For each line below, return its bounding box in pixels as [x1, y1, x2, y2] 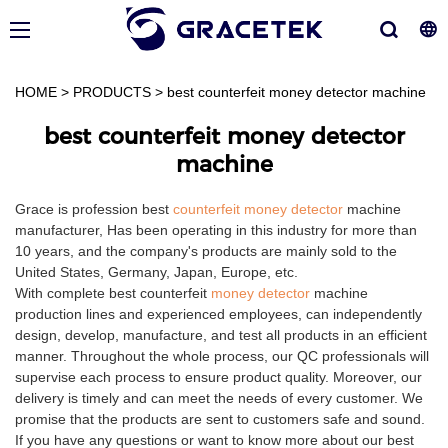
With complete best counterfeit [15, 285, 211, 302]
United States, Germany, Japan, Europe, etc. [15, 264, 298, 281]
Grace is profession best [15, 201, 173, 218]
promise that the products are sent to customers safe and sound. [15, 411, 425, 428]
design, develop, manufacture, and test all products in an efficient [15, 327, 427, 344]
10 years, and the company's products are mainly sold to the [15, 243, 397, 260]
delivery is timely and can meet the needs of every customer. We [15, 390, 423, 407]
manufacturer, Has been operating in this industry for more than [15, 222, 417, 239]
